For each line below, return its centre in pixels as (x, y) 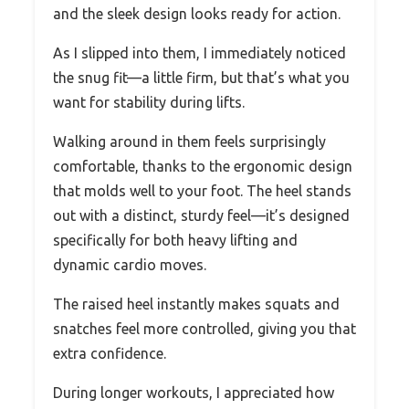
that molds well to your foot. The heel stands (202, 190)
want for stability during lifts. (149, 102)
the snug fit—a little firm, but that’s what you (201, 77)
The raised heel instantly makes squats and (196, 304)
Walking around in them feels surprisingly (189, 141)
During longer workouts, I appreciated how (194, 392)
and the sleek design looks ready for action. (197, 13)
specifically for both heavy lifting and (175, 240)
